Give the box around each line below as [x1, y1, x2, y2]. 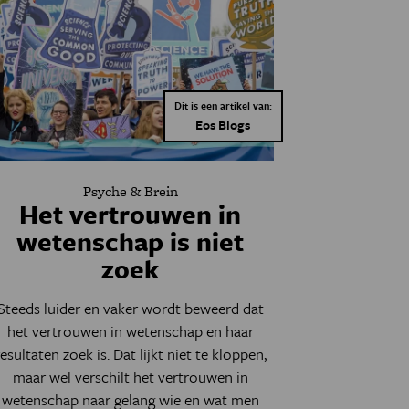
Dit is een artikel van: [173, 98, 272, 114]
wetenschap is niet [16, 223, 245, 260]
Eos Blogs [195, 115, 251, 135]
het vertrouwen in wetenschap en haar [6, 320, 254, 343]
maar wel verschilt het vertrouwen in [12, 365, 248, 389]
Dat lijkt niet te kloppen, [109, 342, 267, 366]
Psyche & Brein [82, 181, 178, 203]
